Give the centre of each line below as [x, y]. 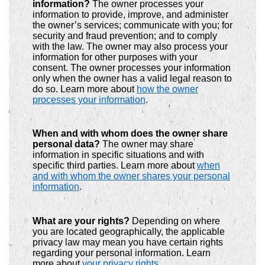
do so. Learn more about [85, 89]
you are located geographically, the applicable [129, 231]
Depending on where [175, 221]
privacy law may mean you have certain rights [128, 242]
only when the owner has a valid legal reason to [132, 79]
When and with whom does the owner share [130, 134]
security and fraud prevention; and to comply [125, 36]
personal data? [67, 144]
